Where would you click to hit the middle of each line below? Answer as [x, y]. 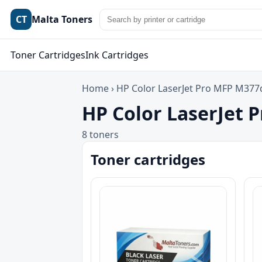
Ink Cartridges [117, 55]
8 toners [100, 135]
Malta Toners [62, 19]
